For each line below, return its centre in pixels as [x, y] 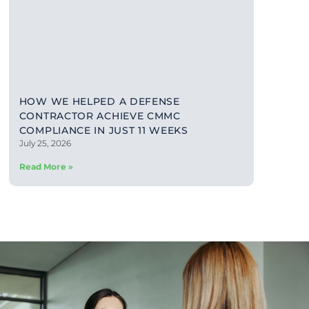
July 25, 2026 [45, 143]
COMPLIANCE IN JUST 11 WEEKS [103, 131]
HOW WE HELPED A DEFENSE [99, 102]
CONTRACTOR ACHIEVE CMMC [100, 116]
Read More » [46, 167]
